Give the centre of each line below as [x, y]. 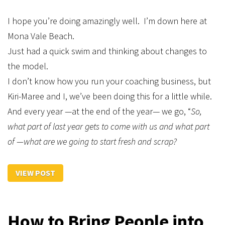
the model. [28, 66]
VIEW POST [35, 173]
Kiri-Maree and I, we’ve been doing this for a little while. [110, 96]
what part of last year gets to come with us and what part [108, 126]
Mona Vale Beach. [41, 36]
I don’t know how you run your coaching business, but [109, 81]
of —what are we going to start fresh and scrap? [92, 141]
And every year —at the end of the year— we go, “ [99, 111]
